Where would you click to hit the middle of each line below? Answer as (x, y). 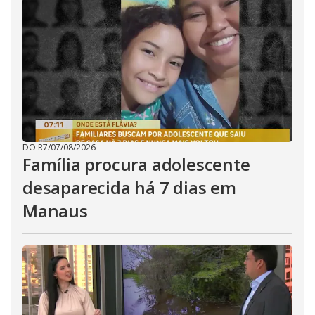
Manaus (55, 211)
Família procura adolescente (136, 164)
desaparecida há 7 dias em (129, 187)
